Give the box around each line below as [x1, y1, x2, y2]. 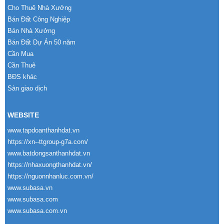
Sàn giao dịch [7, 84, 47, 92]
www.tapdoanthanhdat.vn [7, 126, 79, 134]
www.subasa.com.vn [7, 207, 67, 215]
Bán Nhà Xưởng [7, 27, 55, 35]
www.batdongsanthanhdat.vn [7, 149, 90, 157]
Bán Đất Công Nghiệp [7, 15, 70, 23]
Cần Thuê [7, 61, 35, 69]
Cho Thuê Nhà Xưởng [7, 4, 71, 12]
